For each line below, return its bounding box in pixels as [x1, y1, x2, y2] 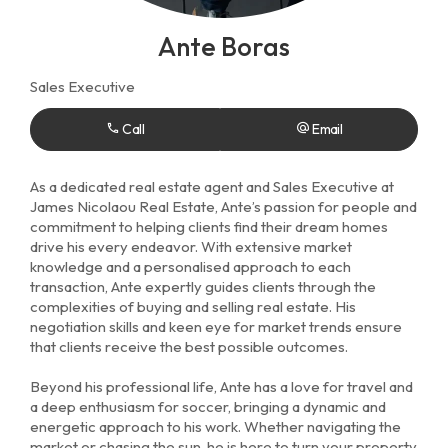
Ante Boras [158, 30, 290, 63]
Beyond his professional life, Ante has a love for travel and [30, 377, 413, 396]
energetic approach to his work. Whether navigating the [30, 417, 401, 436]
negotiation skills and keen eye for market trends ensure [30, 317, 402, 336]
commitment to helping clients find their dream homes [30, 217, 388, 236]
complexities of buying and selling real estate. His [30, 297, 356, 316]
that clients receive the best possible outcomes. [30, 337, 348, 356]
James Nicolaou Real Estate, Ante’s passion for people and [30, 197, 417, 216]
